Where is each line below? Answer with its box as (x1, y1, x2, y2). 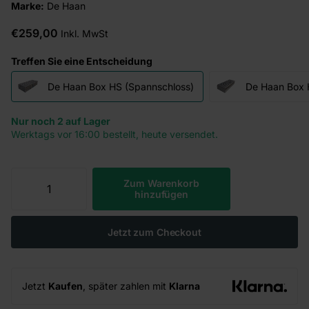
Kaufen (48, 280, 83, 292)
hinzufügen (134, 188, 188, 201)
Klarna (169, 280, 200, 292)
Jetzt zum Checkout (108, 226, 201, 238)
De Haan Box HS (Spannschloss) (48, 80, 194, 92)
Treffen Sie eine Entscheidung (11, 54, 152, 67)
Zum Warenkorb (123, 177, 199, 190)
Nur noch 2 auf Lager (11, 114, 110, 127)
